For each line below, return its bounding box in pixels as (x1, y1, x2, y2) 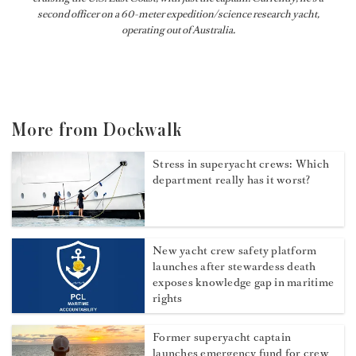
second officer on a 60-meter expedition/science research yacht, (37, 7, 319, 21)
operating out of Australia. (121, 23, 235, 37)
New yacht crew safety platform (153, 243, 317, 259)
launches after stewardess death (153, 259, 316, 275)
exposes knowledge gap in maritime (153, 275, 335, 291)
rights (153, 291, 183, 307)
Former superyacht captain (153, 330, 292, 346)
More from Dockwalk (12, 121, 182, 141)
